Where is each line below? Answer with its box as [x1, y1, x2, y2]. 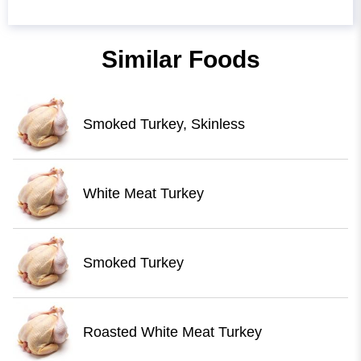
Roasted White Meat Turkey [82, 324, 262, 341]
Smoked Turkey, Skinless [82, 116, 245, 133]
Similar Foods [101, 46, 260, 73]
